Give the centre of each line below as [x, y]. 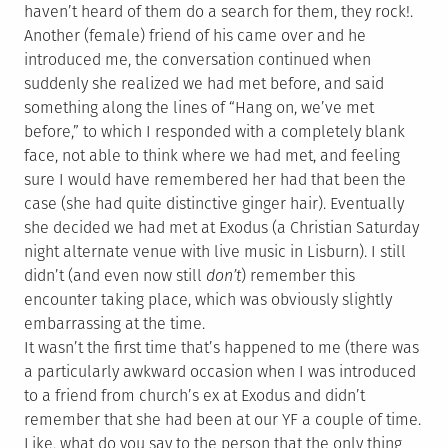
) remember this [298, 275]
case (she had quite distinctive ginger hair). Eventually [214, 203]
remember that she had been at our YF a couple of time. [222, 419]
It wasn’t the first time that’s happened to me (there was [221, 347]
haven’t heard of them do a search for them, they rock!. [218, 11]
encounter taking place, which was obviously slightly [208, 299]
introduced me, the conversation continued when [197, 59]
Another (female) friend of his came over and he [195, 35]
